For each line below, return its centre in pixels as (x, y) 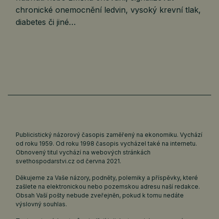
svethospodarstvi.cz (45, 161)
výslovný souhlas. (41, 204)
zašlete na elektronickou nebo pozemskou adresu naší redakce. (108, 187)
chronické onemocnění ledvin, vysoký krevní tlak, (108, 10)
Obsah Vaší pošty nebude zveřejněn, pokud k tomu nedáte (100, 196)
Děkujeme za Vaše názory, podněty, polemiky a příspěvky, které (107, 178)
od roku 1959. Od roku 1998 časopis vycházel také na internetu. (106, 144)
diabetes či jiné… (46, 22)
